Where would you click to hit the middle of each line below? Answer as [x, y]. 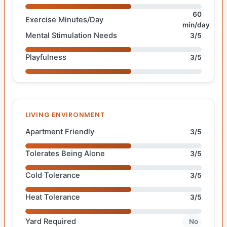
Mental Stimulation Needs [71, 36]
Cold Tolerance [53, 176]
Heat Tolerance [53, 197]
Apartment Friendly [60, 132]
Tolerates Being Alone [65, 154]
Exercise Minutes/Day [64, 20]
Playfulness [46, 58]
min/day [196, 25]
